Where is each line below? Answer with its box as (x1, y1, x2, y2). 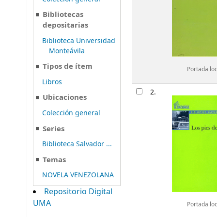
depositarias (43, 20, 89, 31)
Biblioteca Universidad (42, 35, 115, 46)
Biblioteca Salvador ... (42, 139, 112, 150)
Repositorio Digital (44, 186, 112, 198)
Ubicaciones (43, 92, 87, 103)
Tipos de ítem (43, 61, 93, 72)
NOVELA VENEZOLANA (42, 170, 114, 181)
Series (43, 123, 65, 134)
